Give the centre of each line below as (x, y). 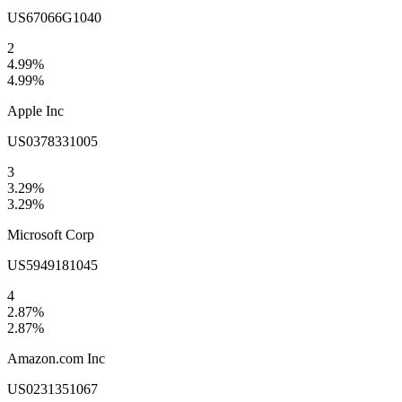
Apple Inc (35, 111)
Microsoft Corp (51, 235)
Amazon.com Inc (56, 359)
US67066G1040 (54, 18)
